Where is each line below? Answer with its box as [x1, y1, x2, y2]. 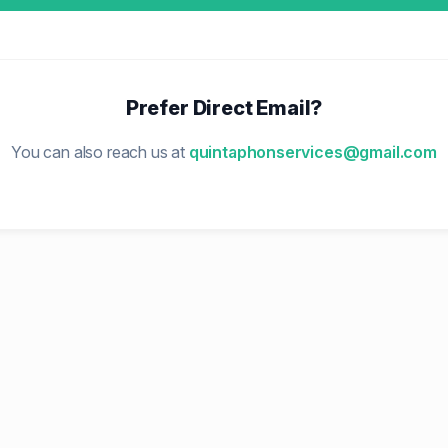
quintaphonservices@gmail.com [188, 142, 437, 162]
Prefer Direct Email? [125, 96, 323, 120]
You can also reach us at [11, 142, 189, 162]
